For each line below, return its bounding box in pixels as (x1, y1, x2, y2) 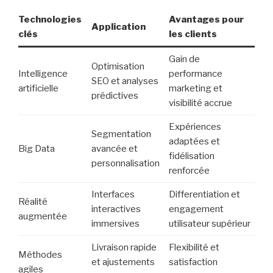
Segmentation (91, 129, 151, 140)
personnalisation (91, 158, 160, 169)
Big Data (18, 143, 55, 155)
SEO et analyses (91, 76, 158, 87)
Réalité (18, 196, 48, 208)
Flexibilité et (168, 242, 219, 253)
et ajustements (91, 257, 155, 268)
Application (91, 21, 146, 33)
